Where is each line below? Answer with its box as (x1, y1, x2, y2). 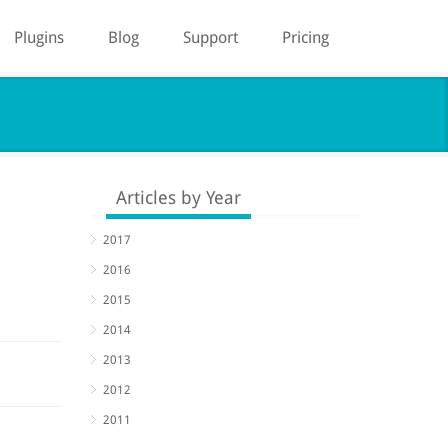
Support (183, 28, 238, 47)
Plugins (14, 28, 64, 47)
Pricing (282, 28, 329, 47)
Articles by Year (116, 187, 241, 208)
